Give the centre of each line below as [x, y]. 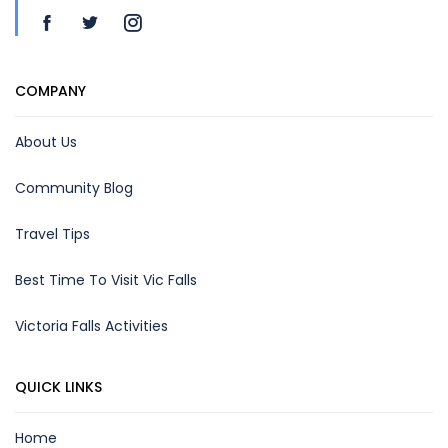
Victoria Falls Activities [91, 326]
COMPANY [50, 91]
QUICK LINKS [58, 387]
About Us [46, 142]
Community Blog [74, 188]
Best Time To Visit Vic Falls [106, 280]
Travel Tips [52, 234]
